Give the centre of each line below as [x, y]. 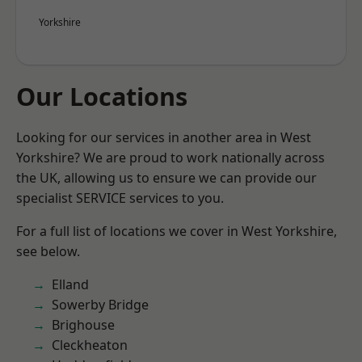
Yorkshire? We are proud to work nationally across [170, 158]
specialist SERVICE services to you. [120, 198]
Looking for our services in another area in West [164, 137]
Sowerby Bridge [100, 305]
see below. [48, 251]
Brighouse [83, 325]
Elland [70, 284]
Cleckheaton [90, 345]
